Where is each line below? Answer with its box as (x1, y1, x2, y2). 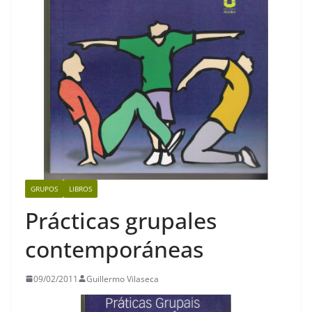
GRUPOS (31, 183, 58, 194)
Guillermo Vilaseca (86, 272, 159, 285)
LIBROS (69, 183, 92, 194)
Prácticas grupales (25, 205, 217, 235)
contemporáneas (25, 233, 203, 264)
